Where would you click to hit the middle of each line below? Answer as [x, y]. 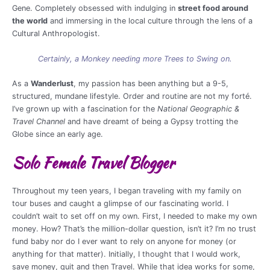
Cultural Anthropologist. [56, 34]
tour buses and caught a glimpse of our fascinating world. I [120, 203]
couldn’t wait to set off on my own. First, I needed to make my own [134, 216]
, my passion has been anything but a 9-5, [151, 84]
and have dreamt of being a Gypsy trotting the [152, 122]
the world [30, 21]
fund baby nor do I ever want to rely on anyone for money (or [124, 241]
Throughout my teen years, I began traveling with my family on [127, 190]
